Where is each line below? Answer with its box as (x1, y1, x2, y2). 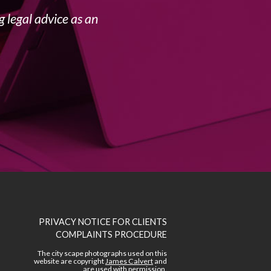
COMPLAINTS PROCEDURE (55, 229, 167, 240)
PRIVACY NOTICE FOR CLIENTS (38, 216, 167, 227)
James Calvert (105, 256, 153, 266)
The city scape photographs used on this (37, 249, 167, 258)
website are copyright (33, 256, 105, 266)
